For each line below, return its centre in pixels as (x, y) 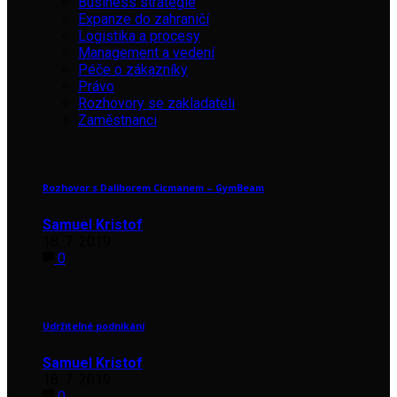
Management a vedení (146, 52)
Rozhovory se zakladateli (156, 103)
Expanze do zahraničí (144, 19)
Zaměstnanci (117, 120)
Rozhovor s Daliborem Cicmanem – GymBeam (153, 187)
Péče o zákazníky (133, 69)
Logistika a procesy (139, 35)
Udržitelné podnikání (93, 326)
